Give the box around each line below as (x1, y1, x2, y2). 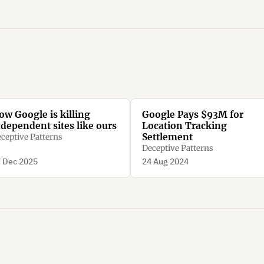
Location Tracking (141, 120, 227, 131)
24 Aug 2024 (141, 156, 189, 167)
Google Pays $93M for (141, 108, 243, 120)
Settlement (141, 131, 193, 143)
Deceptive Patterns (141, 143, 213, 153)
